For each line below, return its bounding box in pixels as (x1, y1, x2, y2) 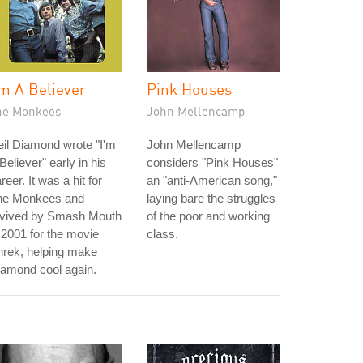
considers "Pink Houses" (147, 156, 278, 169)
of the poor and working (147, 209, 270, 223)
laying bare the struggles (147, 191, 275, 205)
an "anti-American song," (147, 173, 277, 187)
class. (147, 227, 178, 241)
